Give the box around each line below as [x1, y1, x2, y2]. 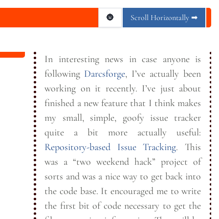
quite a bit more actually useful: [44, 127, 201, 138]
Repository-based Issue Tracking [44, 141, 176, 153]
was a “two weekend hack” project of [44, 156, 201, 168]
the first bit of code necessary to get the [44, 200, 201, 212]
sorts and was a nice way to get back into [44, 171, 201, 182]
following [44, 68, 85, 80]
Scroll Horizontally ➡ [131, 13, 197, 22]
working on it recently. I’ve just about [44, 83, 142, 94]
